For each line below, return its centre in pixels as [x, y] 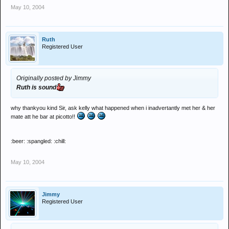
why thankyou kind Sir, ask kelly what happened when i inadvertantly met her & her [113, 108]
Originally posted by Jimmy [54, 78]
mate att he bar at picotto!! [44, 117]
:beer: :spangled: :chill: [38, 141]
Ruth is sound [36, 87]
